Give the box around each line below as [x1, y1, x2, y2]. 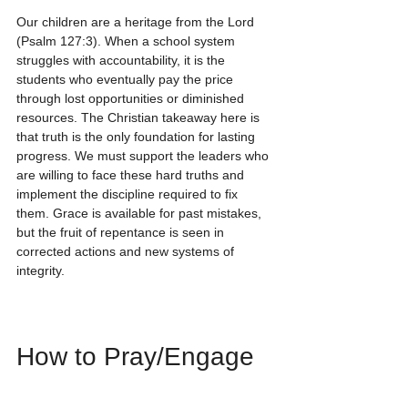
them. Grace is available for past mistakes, [16, 206, 265, 221]
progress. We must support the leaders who [16, 148, 272, 164]
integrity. [16, 263, 65, 279]
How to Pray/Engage [16, 342, 254, 371]
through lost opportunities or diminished [16, 91, 248, 107]
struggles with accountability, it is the [16, 53, 229, 68]
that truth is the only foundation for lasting [16, 129, 259, 145]
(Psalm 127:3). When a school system [16, 34, 239, 49]
